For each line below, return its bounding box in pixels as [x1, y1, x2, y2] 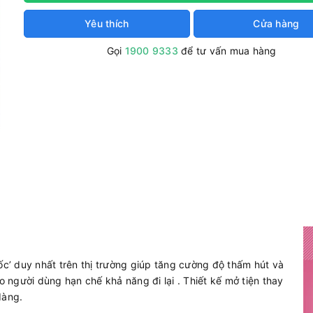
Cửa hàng [253, 17, 300, 29]
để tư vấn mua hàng [177, 45, 277, 57]
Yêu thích [85, 17, 129, 29]
